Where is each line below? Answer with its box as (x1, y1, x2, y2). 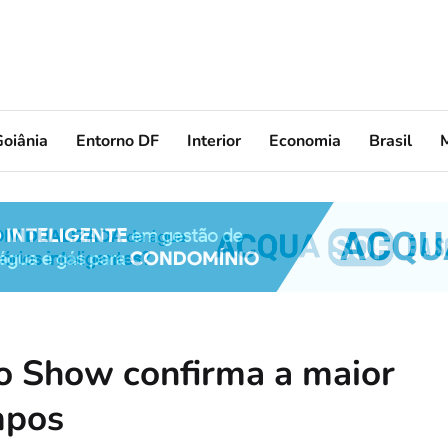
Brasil (369, 129, 412, 152)
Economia (269, 129, 341, 152)
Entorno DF (76, 129, 159, 152)
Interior (187, 129, 241, 152)
